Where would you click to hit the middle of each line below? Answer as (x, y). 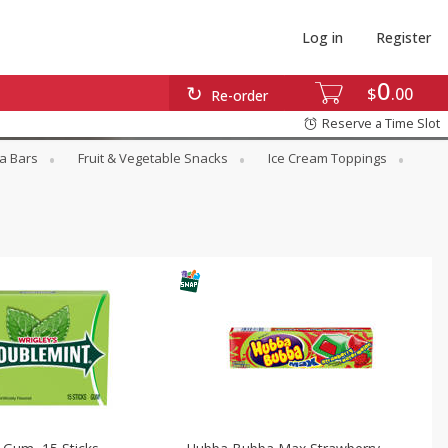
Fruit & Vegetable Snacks (153, 158)
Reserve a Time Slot (381, 123)
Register (404, 37)
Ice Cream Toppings (327, 158)
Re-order (240, 96)
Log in (322, 37)
